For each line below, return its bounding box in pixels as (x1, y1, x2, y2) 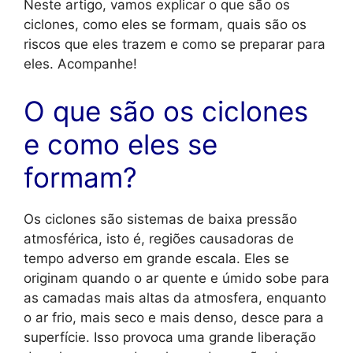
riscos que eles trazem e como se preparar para (24, 36, 325, 53)
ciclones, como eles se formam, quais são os (24, 17, 307, 33)
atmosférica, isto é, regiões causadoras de (24, 230, 294, 247)
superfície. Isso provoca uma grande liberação (24, 329, 316, 345)
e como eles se (24, 127, 217, 161)
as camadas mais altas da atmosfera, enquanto (24, 289, 326, 306)
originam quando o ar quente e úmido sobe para (24, 269, 329, 286)
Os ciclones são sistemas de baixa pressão (24, 210, 297, 227)
